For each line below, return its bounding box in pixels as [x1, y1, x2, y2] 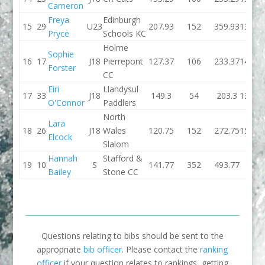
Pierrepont [103, 56, 144, 67]
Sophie [48, 49, 75, 60]
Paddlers [103, 97, 137, 108]
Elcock [48, 131, 73, 143]
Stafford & [103, 153, 143, 164]
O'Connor [48, 97, 85, 108]
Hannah [48, 153, 78, 164]
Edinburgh [103, 14, 141, 25]
